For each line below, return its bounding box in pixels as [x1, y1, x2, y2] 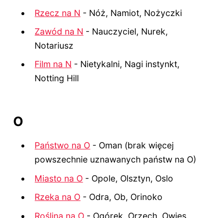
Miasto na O [35, 173, 83, 183]
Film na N [35, 59, 72, 70]
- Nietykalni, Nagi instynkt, [72, 59, 180, 70]
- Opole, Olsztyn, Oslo [83, 173, 174, 183]
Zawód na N [35, 26, 84, 37]
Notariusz [35, 40, 74, 51]
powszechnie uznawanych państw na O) [35, 154, 197, 165]
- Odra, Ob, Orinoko [80, 192, 163, 202]
